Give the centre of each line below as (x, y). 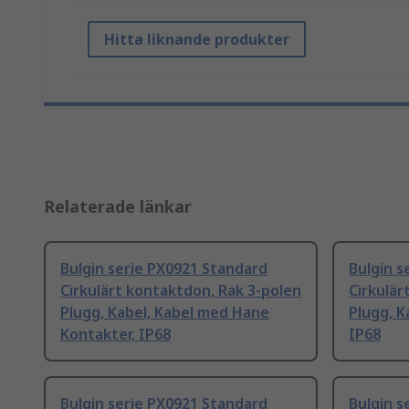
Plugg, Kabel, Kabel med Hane (165, 313)
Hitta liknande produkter (197, 40)
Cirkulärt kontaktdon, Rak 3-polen (181, 291)
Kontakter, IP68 (115, 335)
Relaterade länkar (118, 207)
